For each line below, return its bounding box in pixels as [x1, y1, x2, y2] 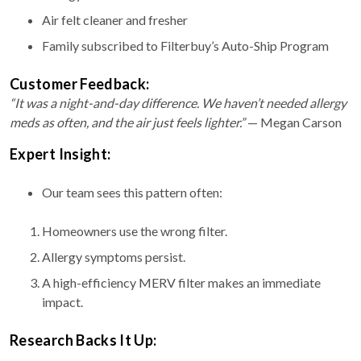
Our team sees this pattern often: [42, 184, 222, 200]
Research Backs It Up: [10, 330, 157, 349]
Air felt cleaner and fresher [42, 11, 188, 27]
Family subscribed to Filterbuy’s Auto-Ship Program [42, 37, 329, 53]
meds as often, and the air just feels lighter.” [10, 114, 245, 130]
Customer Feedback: [10, 74, 150, 93]
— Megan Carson [245, 114, 342, 130]
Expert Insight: [10, 144, 111, 163]
